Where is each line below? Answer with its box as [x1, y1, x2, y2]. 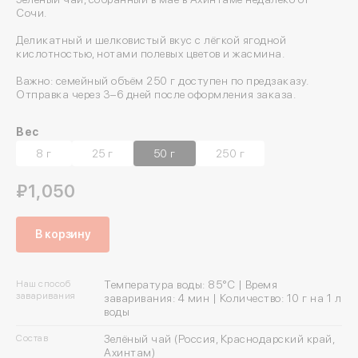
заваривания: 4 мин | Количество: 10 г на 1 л [104, 292, 342, 305]
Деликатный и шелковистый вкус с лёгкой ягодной [16, 34, 286, 47]
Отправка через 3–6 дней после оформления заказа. [16, 88, 296, 101]
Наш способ [16, 278, 70, 290]
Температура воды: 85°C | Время [104, 278, 278, 292]
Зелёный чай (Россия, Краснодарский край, [104, 332, 335, 346]
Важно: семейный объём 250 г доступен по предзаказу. [16, 74, 308, 88]
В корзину [35, 228, 91, 241]
